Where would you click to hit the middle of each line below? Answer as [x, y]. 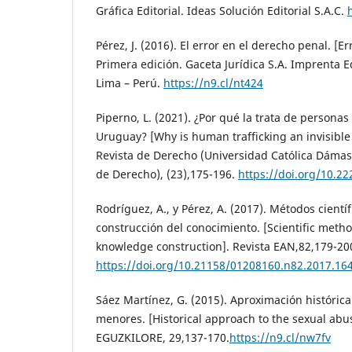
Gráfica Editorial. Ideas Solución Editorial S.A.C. [222, 10]
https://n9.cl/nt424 [213, 82]
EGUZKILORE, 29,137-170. [163, 337]
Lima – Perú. [130, 82]
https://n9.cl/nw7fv [280, 337]
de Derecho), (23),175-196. [167, 174]
